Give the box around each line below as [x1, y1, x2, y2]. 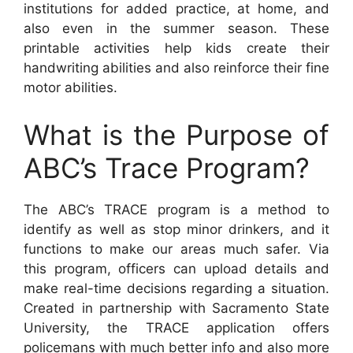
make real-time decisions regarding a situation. [24, 280, 329, 296]
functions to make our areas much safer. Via [24, 240, 329, 257]
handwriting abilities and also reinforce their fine [24, 60, 329, 76]
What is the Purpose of [24, 117, 329, 151]
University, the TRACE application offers [24, 319, 329, 336]
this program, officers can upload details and [24, 260, 329, 277]
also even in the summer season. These [24, 20, 329, 37]
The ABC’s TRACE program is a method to [24, 201, 329, 217]
